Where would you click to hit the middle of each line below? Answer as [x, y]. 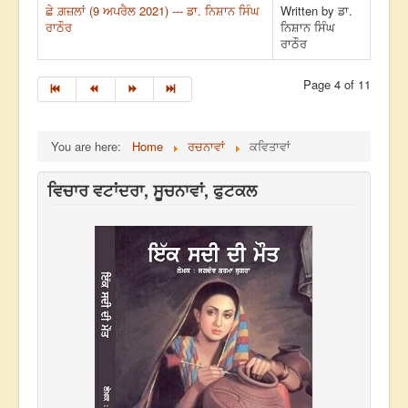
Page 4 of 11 [337, 85]
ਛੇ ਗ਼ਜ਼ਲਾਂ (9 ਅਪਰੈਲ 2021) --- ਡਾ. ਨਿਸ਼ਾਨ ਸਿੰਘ [153, 11]
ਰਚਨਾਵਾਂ [206, 147]
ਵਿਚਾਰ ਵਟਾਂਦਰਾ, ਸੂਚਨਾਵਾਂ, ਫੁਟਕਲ [152, 191]
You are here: [90, 147]
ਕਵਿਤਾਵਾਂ [270, 147]
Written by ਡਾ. [316, 11]
